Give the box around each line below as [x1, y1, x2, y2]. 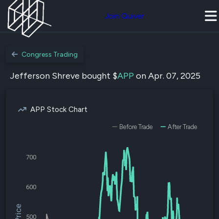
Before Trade [119, 123, 153, 131]
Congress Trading [22, 50, 78, 59]
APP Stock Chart [30, 105, 88, 114]
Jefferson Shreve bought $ [10, 70, 117, 81]
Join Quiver [105, 11, 144, 21]
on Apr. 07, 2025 [134, 70, 200, 81]
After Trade [168, 123, 197, 131]
